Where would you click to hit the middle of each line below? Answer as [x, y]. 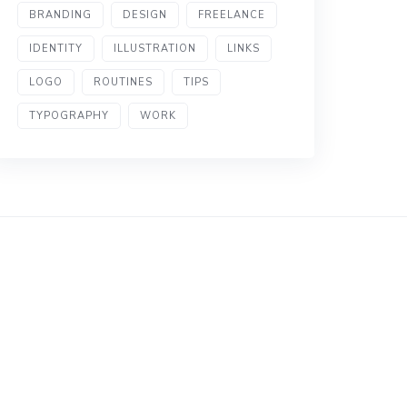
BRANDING [61, 15]
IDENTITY [56, 48]
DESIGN [145, 15]
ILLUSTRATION [155, 48]
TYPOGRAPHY [69, 115]
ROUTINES [124, 82]
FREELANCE [232, 15]
